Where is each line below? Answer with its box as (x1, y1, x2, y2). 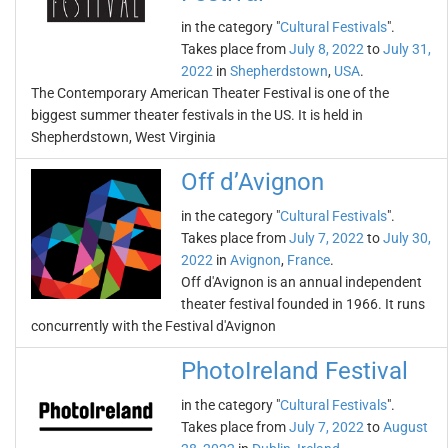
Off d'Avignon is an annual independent (181, 274, 422, 290)
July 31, (383, 41, 431, 57)
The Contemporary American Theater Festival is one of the (31, 85, 389, 101)
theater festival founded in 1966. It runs (181, 296, 425, 312)
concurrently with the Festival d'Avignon (31, 318, 276, 334)
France (287, 252, 330, 268)
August (383, 419, 428, 435)
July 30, (383, 230, 431, 246)
